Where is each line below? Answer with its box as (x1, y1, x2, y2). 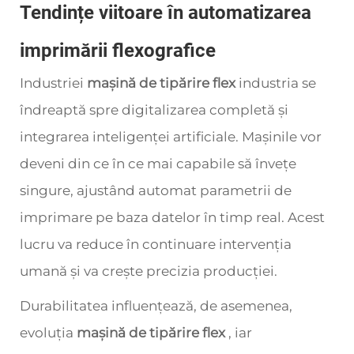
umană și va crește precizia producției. (20, 263, 277, 279)
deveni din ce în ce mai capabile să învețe (20, 156, 296, 171)
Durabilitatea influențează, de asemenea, (20, 298, 292, 314)
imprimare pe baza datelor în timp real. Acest (20, 209, 325, 225)
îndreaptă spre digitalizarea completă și (20, 102, 288, 118)
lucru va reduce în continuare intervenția (20, 236, 292, 252)
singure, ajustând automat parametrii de (20, 183, 292, 198)
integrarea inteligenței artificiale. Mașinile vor (20, 129, 322, 145)
